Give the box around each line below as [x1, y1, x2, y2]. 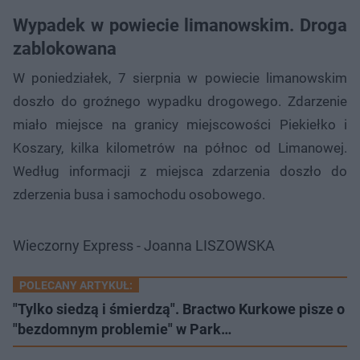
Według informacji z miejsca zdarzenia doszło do [13, 162, 347, 179]
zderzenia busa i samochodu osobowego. [13, 186, 265, 202]
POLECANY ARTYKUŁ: [19, 278, 133, 292]
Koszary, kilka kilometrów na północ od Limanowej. [13, 139, 347, 156]
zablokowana [13, 38, 117, 59]
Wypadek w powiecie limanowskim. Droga [13, 14, 347, 35]
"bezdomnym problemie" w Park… [13, 320, 231, 337]
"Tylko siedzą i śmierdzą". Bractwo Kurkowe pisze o [13, 300, 345, 317]
